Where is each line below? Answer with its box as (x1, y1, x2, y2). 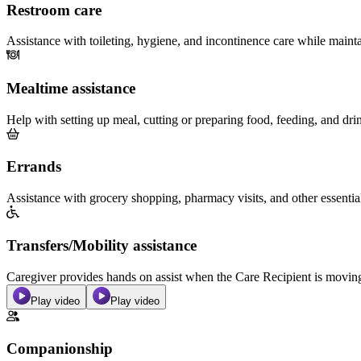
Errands (6, 158, 61, 176)
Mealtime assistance (6, 80, 135, 98)
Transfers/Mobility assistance (6, 236, 197, 254)
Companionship (6, 340, 113, 358)
